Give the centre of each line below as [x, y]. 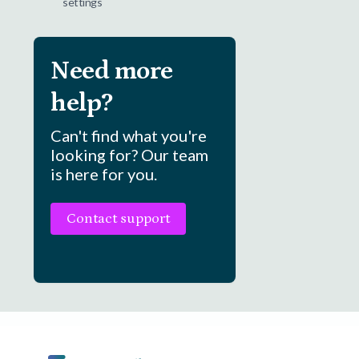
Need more [112, 71]
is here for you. [104, 174]
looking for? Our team [129, 155]
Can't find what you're [129, 135]
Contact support [118, 219]
